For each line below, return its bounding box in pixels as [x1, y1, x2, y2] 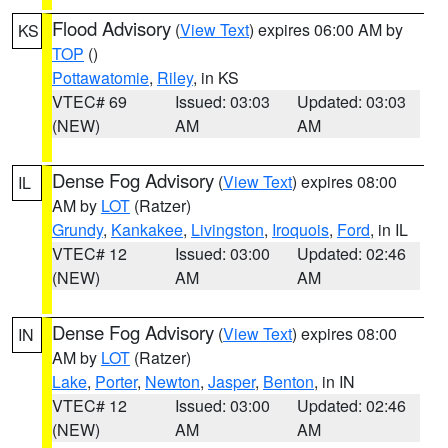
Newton [145, 370, 200, 393]
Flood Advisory [52, 15, 171, 41]
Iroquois [272, 218, 329, 241]
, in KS [193, 66, 239, 89]
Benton [263, 370, 314, 393]
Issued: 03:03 [174, 90, 270, 113]
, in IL [370, 218, 408, 241]
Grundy [52, 218, 103, 241]
